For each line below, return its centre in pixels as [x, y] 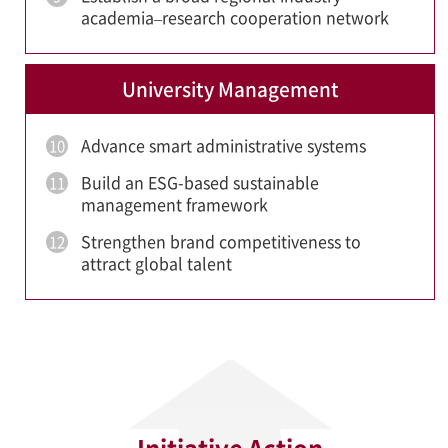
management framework [174, 204]
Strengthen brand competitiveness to [221, 241]
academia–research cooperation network [235, 17]
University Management [230, 89]
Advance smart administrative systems [223, 145]
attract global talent [156, 263]
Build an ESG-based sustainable [200, 182]
